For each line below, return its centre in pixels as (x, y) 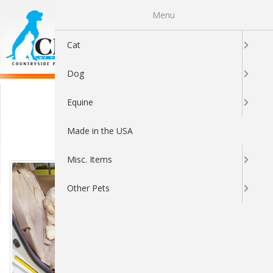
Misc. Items (89, 159)
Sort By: (140, 138)
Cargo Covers (136, 99)
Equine (80, 102)
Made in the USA (100, 131)
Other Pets (88, 188)
